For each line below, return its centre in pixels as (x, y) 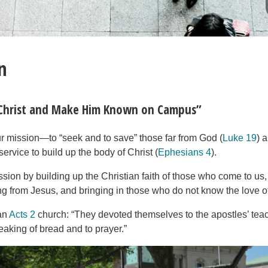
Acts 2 (22, 215)
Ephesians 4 (185, 153)
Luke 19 (240, 138)
